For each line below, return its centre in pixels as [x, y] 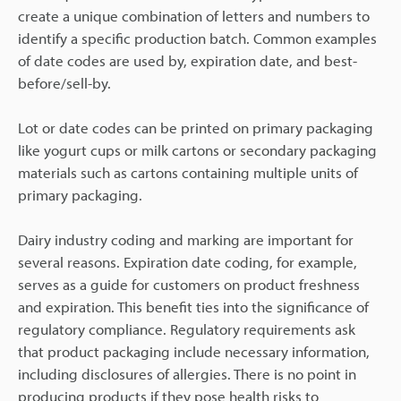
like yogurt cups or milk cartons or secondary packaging [197, 149]
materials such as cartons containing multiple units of [188, 172]
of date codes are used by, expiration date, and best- [188, 60]
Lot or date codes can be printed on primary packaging [196, 127]
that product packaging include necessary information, [194, 351]
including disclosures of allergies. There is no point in [187, 373]
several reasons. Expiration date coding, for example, [188, 261]
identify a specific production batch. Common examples [197, 38]
